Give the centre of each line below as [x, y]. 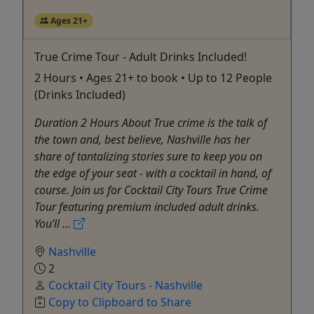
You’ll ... [54, 223]
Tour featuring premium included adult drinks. [147, 206]
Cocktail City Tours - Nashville [125, 285]
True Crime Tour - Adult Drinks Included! [141, 56]
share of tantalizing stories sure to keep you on [148, 156]
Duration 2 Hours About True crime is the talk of [151, 122]
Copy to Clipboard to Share [120, 302]
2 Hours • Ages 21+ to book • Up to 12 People [153, 77]
